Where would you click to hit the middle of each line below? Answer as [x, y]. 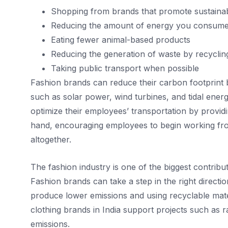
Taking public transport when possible [125, 68]
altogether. [51, 140]
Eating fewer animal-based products [121, 40]
